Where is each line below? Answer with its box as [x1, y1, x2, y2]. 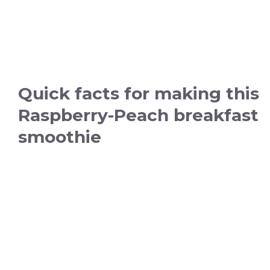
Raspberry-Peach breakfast [18, 105, 259, 125]
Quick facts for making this [18, 83, 259, 104]
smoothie [18, 127, 101, 147]
